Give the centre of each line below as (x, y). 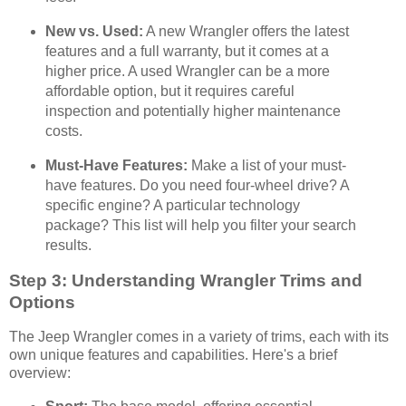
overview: (40, 372)
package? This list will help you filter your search (200, 226)
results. (68, 246)
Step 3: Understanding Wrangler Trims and (186, 280)
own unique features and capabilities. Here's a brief (173, 354)
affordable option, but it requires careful (169, 92)
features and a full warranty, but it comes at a (187, 52)
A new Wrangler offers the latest (246, 32)
